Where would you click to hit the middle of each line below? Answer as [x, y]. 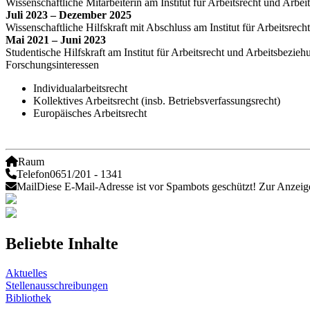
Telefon [33, 174]
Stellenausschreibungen [57, 285]
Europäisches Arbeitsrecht [90, 113]
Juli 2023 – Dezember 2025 [69, 15]
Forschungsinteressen [52, 64]
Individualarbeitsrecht [80, 88]
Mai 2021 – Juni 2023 [56, 39]
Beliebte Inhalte [62, 243]
